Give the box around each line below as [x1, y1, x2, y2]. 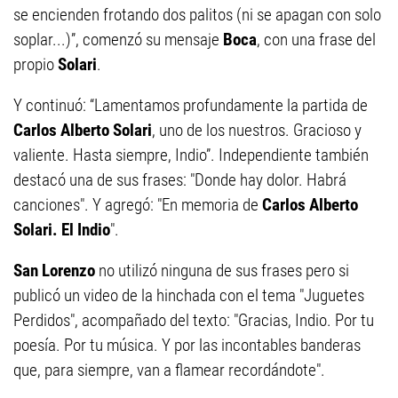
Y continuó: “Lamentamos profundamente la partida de [13, 95, 368, 116]
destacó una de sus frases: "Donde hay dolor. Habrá [13, 170, 346, 191]
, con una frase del [257, 29, 376, 51]
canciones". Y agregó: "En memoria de [13, 195, 262, 216]
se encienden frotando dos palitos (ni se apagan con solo [13, 4, 381, 26]
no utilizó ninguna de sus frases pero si [99, 260, 349, 282]
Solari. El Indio [13, 219, 110, 241]
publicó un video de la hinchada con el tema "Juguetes [13, 285, 364, 306]
